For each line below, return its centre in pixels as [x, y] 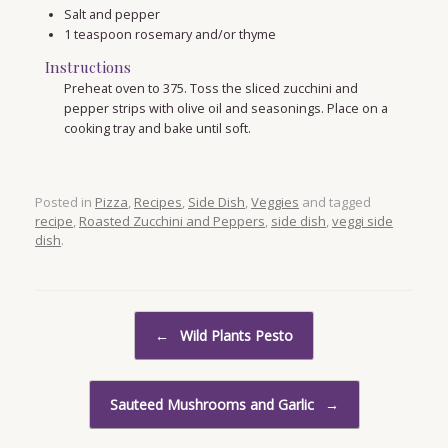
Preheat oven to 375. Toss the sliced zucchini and [210, 88]
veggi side [362, 221]
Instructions [88, 66]
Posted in [65, 202]
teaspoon [102, 34]
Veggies [275, 202]
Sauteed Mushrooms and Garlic [213, 405]
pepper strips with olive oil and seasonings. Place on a [225, 108]
